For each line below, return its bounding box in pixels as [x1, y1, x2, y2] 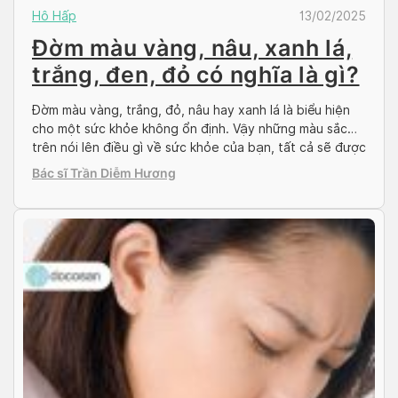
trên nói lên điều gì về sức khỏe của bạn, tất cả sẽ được [32, 139, 366, 155]
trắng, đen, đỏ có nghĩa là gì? [32, 60, 360, 88]
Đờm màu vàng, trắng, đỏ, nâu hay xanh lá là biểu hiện [32, 102, 350, 117]
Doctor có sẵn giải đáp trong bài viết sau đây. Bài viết [32, 158, 353, 173]
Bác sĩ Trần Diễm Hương [32, 164, 176, 180]
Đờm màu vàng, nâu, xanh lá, [32, 34, 353, 61]
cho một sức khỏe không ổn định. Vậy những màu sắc [32, 121, 347, 136]
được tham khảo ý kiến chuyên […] [32, 177, 235, 192]
